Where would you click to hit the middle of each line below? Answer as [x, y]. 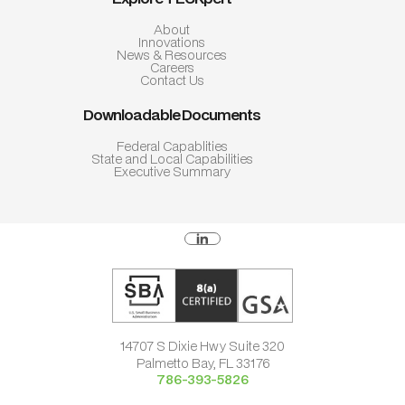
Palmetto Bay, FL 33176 [202, 363]
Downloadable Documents [172, 115]
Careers [172, 68]
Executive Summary [172, 172]
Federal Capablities [172, 146]
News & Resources [172, 55]
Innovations [172, 42]
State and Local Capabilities [172, 159]
